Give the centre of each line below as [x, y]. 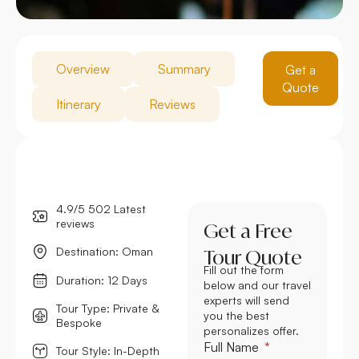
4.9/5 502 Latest [101, 208]
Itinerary [79, 104]
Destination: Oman [105, 251]
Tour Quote [253, 257]
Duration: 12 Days [102, 280]
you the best [236, 315]
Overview [83, 69]
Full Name [233, 347]
